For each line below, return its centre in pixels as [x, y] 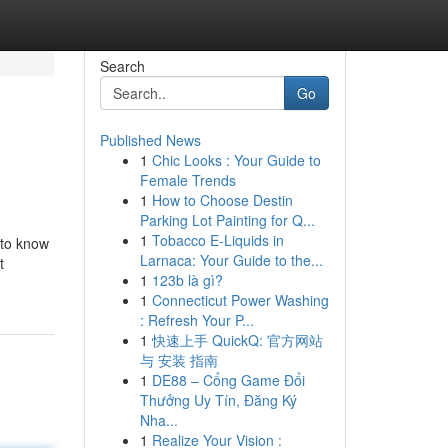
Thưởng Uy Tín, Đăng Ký [218, 400]
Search [122, 66]
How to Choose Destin [222, 200]
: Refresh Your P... [196, 320]
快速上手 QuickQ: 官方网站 [237, 340]
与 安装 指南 [178, 360]
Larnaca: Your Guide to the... [231, 260]
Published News [150, 140]
